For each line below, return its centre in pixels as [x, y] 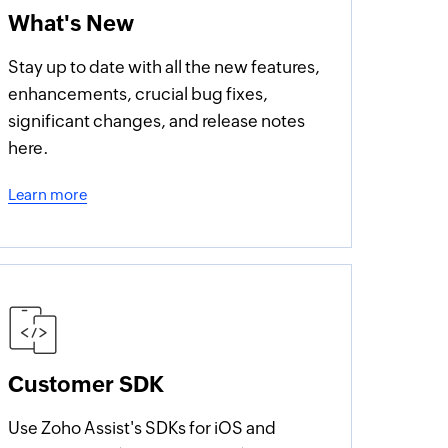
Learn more [48, 194]
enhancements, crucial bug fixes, [138, 94]
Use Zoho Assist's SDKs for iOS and [142, 428]
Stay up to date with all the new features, [164, 67]
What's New [71, 23]
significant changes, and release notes [157, 121]
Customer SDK [86, 384]
